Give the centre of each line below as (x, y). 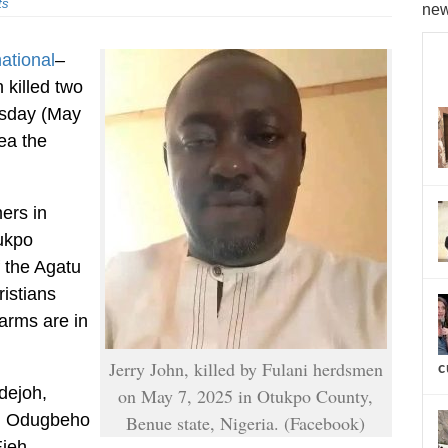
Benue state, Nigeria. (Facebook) (246, 423)
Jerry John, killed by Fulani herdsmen (245, 369)
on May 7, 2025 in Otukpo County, (246, 396)
